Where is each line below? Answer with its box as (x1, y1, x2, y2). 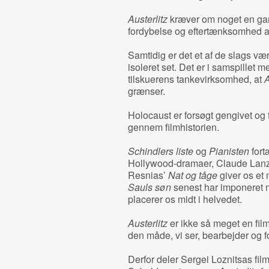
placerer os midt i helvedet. (127, 192, 242, 206)
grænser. (127, 84, 165, 98)
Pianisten (208, 144, 249, 158)
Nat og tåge (168, 168, 217, 182)
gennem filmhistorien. (127, 120, 219, 134)
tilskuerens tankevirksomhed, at (127, 72, 264, 86)
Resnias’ (127, 168, 168, 182)
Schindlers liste (127, 144, 193, 158)
